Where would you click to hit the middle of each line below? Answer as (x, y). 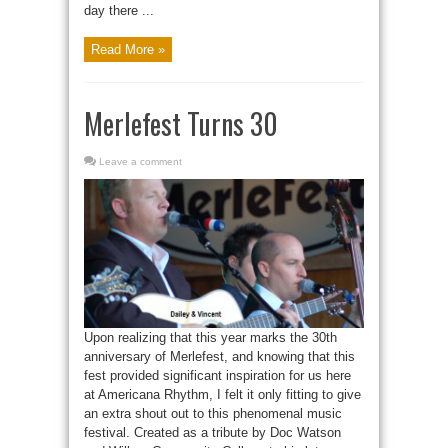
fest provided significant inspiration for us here (217, 375)
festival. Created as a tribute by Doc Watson (212, 432)
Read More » (128, 49)
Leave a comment (140, 161)
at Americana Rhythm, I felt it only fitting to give (222, 394)
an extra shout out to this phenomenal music (213, 413)
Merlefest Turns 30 (181, 123)
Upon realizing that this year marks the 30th (210, 337)
